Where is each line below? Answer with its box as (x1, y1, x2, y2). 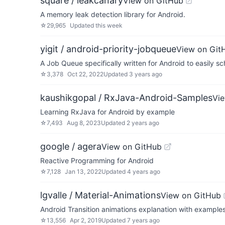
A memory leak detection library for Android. (40, 10, 185, 19)
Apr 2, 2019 (70, 216, 101, 224)
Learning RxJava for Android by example (40, 107, 175, 116)
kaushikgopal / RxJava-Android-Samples (40, 92, 212, 103)
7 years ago (127, 216, 160, 224)
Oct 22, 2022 (67, 70, 103, 78)
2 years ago (127, 119, 159, 127)
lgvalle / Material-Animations (40, 190, 161, 200)
